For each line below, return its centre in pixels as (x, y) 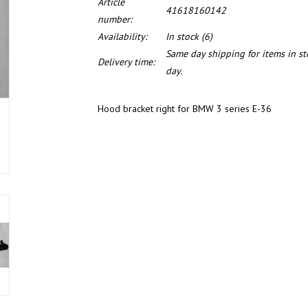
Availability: (122, 36)
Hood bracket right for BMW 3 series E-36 (184, 109)
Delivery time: (126, 62)
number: (114, 19)
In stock (182, 36)
